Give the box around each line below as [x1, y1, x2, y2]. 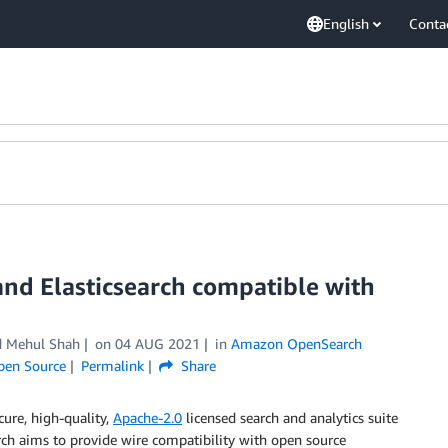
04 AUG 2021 [114, 335, 200, 352]
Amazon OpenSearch [230, 335, 362, 352]
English [323, 15, 369, 32]
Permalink [80, 357, 144, 374]
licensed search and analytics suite [182, 409, 398, 426]
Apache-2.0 [113, 409, 182, 426]
